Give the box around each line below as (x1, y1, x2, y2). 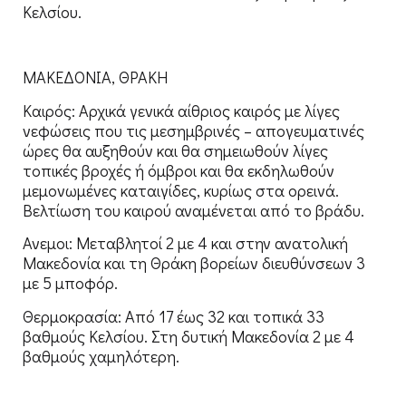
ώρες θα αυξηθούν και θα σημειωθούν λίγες (23, 139, 328, 161)
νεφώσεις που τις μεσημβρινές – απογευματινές (23, 119, 364, 141)
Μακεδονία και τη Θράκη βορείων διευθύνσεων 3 (23, 252, 365, 275)
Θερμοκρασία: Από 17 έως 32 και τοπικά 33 (23, 304, 324, 327)
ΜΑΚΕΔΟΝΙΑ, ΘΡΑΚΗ (23, 66, 168, 89)
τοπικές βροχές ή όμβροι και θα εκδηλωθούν (23, 159, 334, 181)
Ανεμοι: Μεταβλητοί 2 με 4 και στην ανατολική (23, 232, 348, 255)
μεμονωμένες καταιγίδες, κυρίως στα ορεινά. (23, 179, 339, 201)
